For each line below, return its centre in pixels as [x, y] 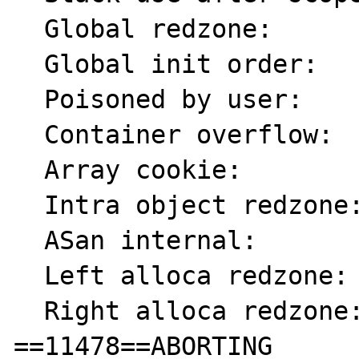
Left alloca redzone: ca [29, 276]
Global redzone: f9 [29, 29]
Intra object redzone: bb [29, 205]
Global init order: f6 [29, 64]
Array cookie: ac [29, 170]
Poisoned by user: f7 [29, 99]
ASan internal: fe [29, 240]
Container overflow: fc [29, 135]
